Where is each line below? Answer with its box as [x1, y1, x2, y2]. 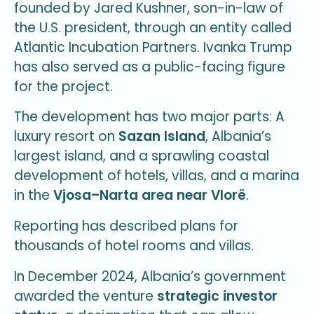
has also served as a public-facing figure [14, 57, 285, 76]
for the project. [14, 76, 113, 96]
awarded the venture [14, 286, 157, 306]
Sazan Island [118, 127, 205, 146]
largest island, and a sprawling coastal [14, 146, 269, 166]
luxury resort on [14, 127, 118, 146]
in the [14, 186, 53, 205]
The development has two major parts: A [14, 107, 285, 127]
